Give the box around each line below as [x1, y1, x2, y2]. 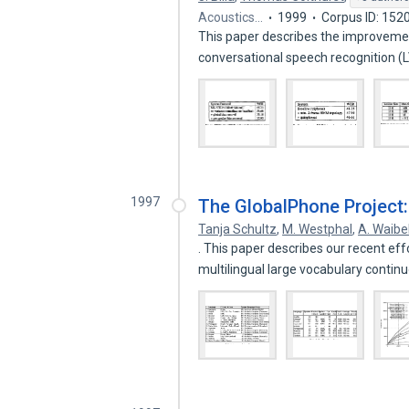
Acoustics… [198, 10, 264, 25]
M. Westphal [282, 222, 353, 236]
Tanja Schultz [198, 222, 278, 236]
